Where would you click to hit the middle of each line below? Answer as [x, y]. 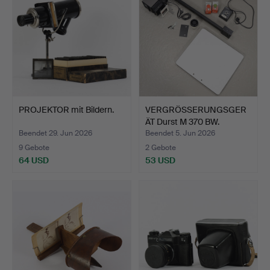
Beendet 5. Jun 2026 [180, 133]
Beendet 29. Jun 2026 [55, 133]
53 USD [160, 160]
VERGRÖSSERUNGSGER [196, 109]
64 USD [34, 160]
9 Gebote [34, 147]
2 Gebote [161, 147]
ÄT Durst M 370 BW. [182, 121]
